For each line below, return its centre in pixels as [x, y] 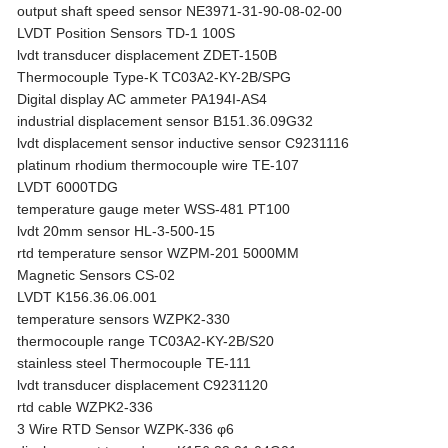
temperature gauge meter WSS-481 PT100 [154, 209]
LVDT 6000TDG [68, 187]
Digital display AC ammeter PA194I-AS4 [142, 99]
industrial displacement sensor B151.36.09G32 [165, 121]
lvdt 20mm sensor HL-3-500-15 [116, 231]
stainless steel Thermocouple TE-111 [134, 363]
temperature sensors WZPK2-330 [124, 319]
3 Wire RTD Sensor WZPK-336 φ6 [126, 429]
